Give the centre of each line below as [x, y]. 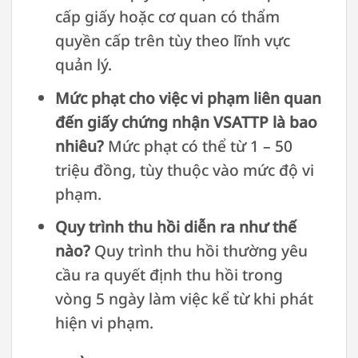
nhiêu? [79, 145]
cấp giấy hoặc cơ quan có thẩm [167, 17]
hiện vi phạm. [104, 323]
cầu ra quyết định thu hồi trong [169, 275]
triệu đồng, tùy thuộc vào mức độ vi [184, 169]
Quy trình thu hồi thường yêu [199, 251]
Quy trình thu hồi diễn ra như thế [175, 227]
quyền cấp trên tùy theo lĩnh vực [172, 41]
